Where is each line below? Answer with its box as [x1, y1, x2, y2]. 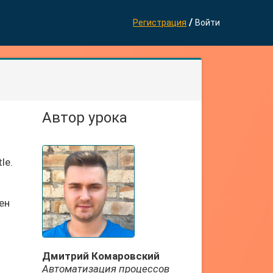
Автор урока [41, 109, 127, 126]
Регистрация [133, 18, 186, 27]
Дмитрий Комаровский [41, 250, 160, 262]
